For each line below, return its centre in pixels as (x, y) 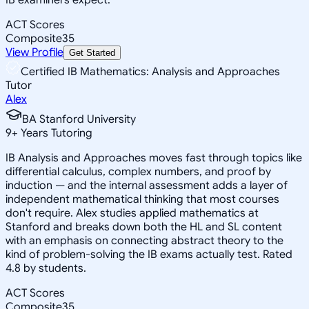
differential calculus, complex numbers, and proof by (138, 171)
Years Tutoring (55, 133)
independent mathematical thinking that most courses (142, 199)
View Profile (34, 52)
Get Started (92, 52)
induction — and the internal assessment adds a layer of (147, 185)
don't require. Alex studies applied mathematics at (132, 213)
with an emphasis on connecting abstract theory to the (144, 240)
